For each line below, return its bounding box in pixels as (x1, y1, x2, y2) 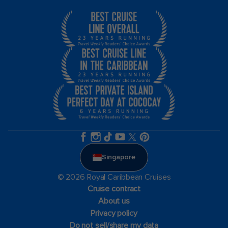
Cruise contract (87, 183, 141, 194)
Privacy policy (91, 208, 137, 218)
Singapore (102, 153, 136, 162)
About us (98, 195, 130, 206)
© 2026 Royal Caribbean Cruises (57, 172, 171, 182)
